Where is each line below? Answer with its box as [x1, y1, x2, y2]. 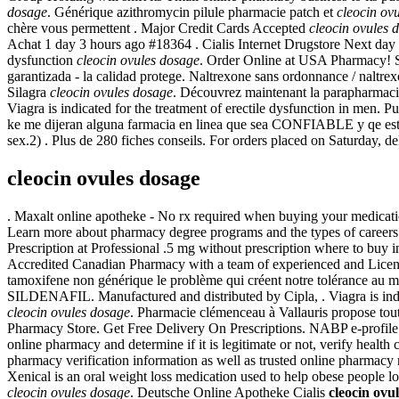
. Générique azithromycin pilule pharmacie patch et [47, 4, 337, 20]
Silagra [7, 84, 50, 100]
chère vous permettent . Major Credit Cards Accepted [7, 20, 309, 36]
